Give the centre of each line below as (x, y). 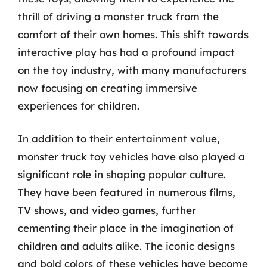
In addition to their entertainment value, (119, 139)
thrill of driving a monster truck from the (118, 16)
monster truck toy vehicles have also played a (131, 156)
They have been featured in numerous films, (127, 192)
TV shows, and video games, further (107, 210)
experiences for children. (79, 105)
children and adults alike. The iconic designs (126, 246)
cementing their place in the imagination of (126, 228)
